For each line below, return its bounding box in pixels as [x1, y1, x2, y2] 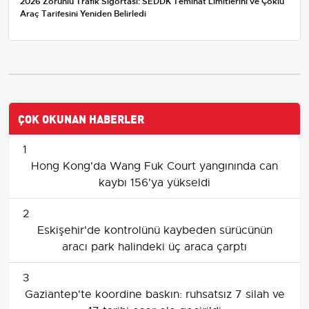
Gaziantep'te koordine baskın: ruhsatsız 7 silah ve [24, 287, 285, 301]
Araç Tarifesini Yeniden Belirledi [20, 8, 146, 19]
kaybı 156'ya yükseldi [99, 175, 210, 190]
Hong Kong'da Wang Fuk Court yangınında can [31, 159, 278, 173]
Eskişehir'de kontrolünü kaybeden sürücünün [37, 223, 272, 237]
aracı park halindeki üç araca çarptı [62, 239, 247, 254]
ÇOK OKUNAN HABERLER [18, 109, 144, 126]
